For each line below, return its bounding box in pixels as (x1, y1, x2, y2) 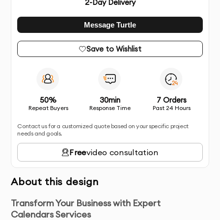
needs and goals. (17, 130, 62, 137)
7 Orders (157, 95, 187, 105)
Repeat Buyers (28, 104, 68, 111)
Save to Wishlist (86, 44, 141, 54)
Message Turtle (84, 21, 136, 29)
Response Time (89, 104, 131, 111)
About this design (11, 175, 99, 188)
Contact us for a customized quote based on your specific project (17, 122, 189, 130)
